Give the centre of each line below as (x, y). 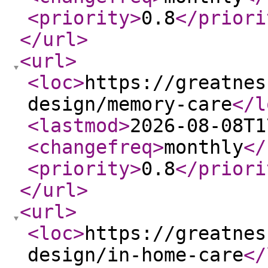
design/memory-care (130, 104)
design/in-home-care (135, 255)
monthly (204, 147)
